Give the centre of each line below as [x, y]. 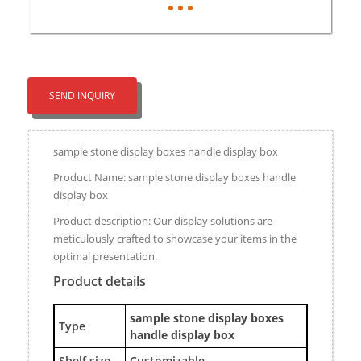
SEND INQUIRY [82, 95]
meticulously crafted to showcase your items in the [175, 238]
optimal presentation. [105, 256]
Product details [100, 281]
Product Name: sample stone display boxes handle [174, 177]
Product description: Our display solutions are [163, 220]
